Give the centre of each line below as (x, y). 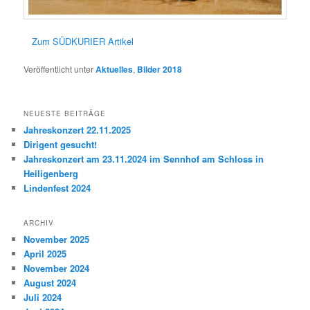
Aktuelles (115, 69)
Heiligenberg (51, 174)
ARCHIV (39, 222)
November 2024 (57, 268)
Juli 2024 (43, 297)
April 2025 (45, 253)
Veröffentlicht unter (59, 69)
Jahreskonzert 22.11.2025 (77, 130)
